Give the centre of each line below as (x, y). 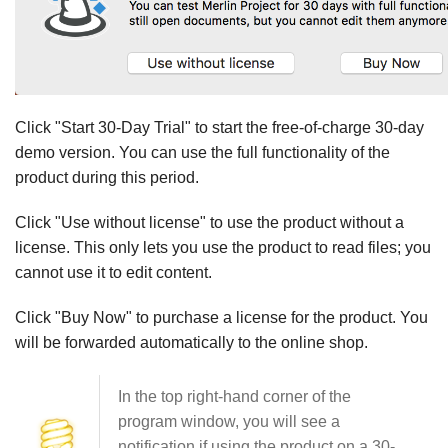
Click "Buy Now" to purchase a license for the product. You (221, 317)
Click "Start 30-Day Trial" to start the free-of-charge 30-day (219, 127)
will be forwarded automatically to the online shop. (191, 342)
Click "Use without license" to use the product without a (209, 222)
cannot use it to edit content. (113, 272)
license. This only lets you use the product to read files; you (223, 247)
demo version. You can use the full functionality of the (202, 152)
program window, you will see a (229, 421)
